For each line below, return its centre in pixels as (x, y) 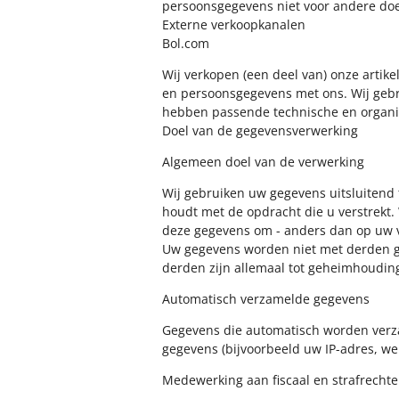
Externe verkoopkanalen (234, 24)
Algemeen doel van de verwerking (263, 162)
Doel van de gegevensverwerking (260, 130)
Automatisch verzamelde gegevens (266, 299)
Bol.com (186, 43)
